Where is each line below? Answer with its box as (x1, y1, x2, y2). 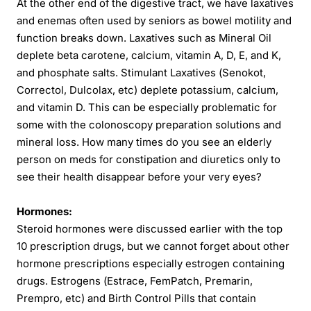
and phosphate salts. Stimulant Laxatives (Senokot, (17, 66, 266, 79)
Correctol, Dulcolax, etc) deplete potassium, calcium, (17, 83, 278, 96)
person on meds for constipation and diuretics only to (17, 153, 280, 166)
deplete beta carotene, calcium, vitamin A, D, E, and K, (17, 49, 281, 62)
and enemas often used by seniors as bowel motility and (17, 14, 292, 27)
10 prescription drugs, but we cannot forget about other (17, 239, 289, 253)
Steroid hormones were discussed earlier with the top (17, 222, 283, 235)
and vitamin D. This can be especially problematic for (17, 101, 277, 114)
